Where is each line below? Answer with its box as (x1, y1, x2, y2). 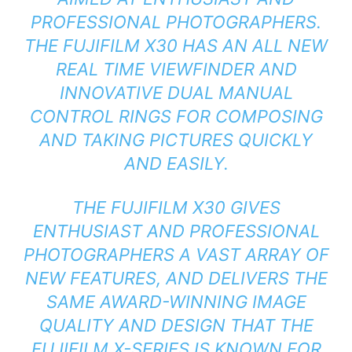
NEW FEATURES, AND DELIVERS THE (24, 268, 328, 289)
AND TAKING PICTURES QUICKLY (39, 130, 313, 151)
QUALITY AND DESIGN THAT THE (38, 315, 313, 336)
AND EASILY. (123, 153, 229, 174)
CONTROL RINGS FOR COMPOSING (29, 106, 323, 127)
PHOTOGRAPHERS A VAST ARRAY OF (23, 244, 329, 266)
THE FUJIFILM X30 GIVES (71, 197, 280, 218)
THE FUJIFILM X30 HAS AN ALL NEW (24, 35, 328, 57)
